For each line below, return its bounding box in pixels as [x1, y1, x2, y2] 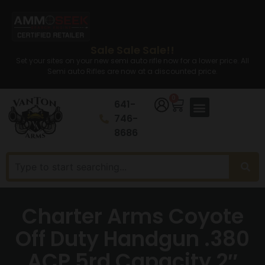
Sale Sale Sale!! [91, 43, 174, 57]
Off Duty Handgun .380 [15, 224, 250, 254]
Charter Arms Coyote [21, 202, 244, 231]
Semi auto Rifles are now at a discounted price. [47, 66, 218, 76]
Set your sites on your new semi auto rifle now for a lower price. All [16, 56, 249, 66]
